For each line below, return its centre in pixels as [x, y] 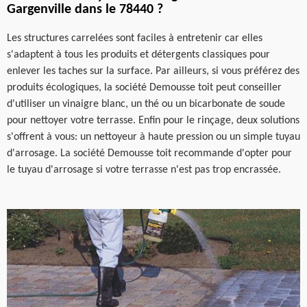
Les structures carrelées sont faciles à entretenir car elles [135, 38]
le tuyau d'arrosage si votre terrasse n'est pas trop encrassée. [144, 170]
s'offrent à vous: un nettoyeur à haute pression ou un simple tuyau [153, 137]
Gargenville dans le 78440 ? [85, 9]
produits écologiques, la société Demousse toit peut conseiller [144, 87]
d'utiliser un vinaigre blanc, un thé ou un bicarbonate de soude [146, 104]
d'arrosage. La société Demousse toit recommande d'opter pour [149, 153]
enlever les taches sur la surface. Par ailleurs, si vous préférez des [153, 71]
